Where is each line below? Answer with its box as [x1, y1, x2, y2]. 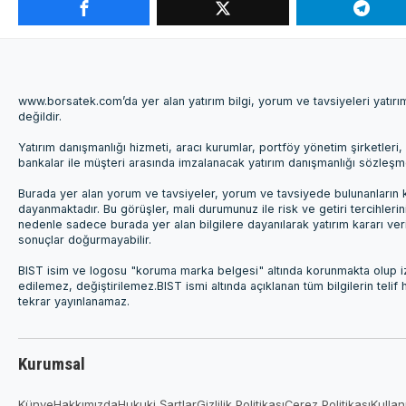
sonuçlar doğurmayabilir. [18, 232, 152, 246]
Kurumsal [18, 353, 86, 374]
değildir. [18, 109, 63, 123]
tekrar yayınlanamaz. [18, 294, 130, 308]
